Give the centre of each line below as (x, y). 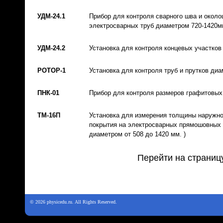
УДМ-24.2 (51, 48)
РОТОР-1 (52, 70)
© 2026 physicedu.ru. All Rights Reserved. (73, 202)
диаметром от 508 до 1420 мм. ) (137, 134)
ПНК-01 (48, 93)
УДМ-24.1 (51, 16)
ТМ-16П (49, 115)
